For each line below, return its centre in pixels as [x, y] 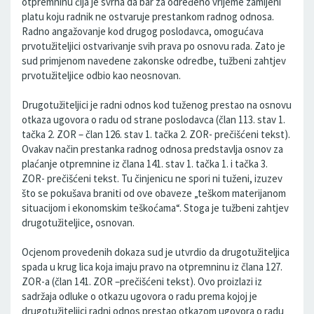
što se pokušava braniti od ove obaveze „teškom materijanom [154, 193]
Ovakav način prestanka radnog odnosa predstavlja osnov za [152, 149]
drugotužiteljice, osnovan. [78, 223]
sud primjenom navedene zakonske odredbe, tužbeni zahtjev [154, 61]
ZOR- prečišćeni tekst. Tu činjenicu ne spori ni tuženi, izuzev [152, 178]
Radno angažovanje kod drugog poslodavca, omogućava [143, 31]
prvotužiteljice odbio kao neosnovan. [101, 75]
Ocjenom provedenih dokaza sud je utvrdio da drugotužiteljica [156, 252]
